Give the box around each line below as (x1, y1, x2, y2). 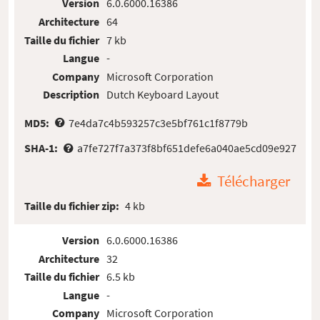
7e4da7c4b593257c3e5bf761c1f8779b (68, 115, 248, 130)
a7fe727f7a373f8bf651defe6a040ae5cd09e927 (76, 140, 296, 155)
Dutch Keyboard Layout (106, 87, 219, 102)
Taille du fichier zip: (24, 198, 122, 213)
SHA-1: (24, 140, 61, 155)
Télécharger (217, 172, 291, 191)
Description (43, 87, 100, 102)
